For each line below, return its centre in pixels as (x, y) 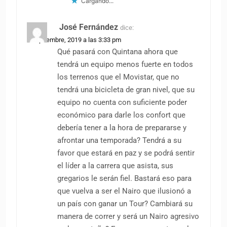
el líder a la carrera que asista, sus (115, 165)
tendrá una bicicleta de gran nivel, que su (126, 89)
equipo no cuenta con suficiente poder (122, 102)
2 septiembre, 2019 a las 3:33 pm (74, 40)
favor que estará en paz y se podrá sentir (126, 153)
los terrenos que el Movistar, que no (118, 77)
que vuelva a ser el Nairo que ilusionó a (124, 191)
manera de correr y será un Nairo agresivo (128, 216)
